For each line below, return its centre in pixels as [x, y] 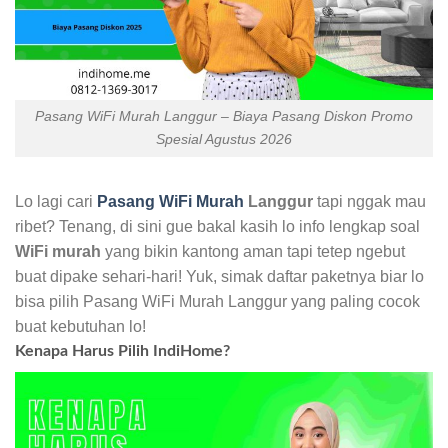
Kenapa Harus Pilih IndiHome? [122, 351]
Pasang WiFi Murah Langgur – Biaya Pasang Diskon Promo [224, 116]
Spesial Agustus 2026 [224, 139]
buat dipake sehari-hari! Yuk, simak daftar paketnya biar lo [219, 277]
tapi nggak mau [369, 202]
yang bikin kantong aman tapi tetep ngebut [253, 252]
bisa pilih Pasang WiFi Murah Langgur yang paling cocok [217, 302]
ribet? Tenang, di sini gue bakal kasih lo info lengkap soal [217, 227]
